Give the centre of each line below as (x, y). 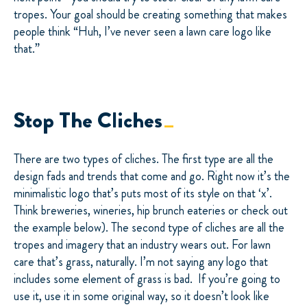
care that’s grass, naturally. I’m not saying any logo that (141, 261)
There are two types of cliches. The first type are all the (144, 159)
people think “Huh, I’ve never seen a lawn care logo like (143, 31)
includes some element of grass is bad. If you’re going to (147, 279)
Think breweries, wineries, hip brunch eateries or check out (151, 210)
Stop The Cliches (88, 120)
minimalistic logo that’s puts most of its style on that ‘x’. (143, 193)
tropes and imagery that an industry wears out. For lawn (142, 244)
